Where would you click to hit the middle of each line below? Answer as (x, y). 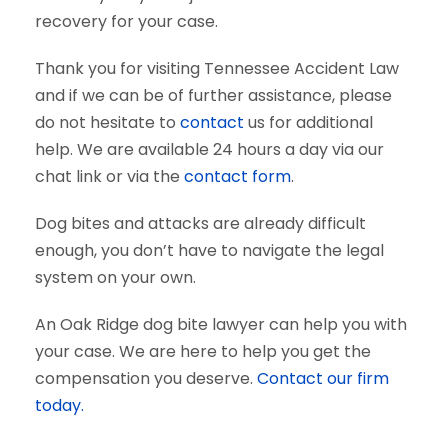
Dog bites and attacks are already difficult (200, 223)
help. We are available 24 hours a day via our (209, 149)
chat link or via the (109, 176)
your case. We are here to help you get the (203, 351)
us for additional (308, 122)
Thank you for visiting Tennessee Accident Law (217, 68)
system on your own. (115, 277)
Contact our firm (323, 378)
